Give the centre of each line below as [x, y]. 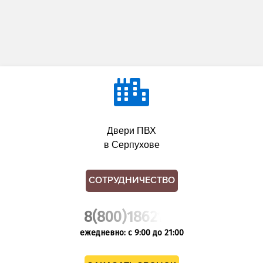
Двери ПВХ [131, 130]
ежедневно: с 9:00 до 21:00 [131, 232]
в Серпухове [131, 144]
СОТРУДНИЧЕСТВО [131, 181]
